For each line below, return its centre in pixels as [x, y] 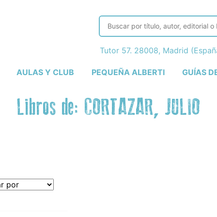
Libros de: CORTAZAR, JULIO [108, 108]
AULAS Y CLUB [46, 72]
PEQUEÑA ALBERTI [128, 72]
